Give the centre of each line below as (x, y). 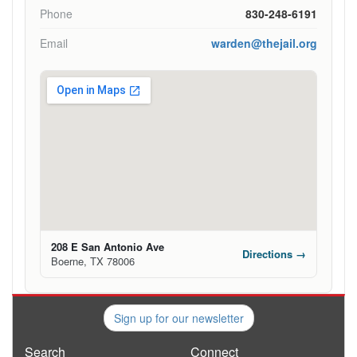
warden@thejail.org (264, 43)
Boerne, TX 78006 (93, 261)
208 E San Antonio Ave (108, 247)
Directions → (274, 254)
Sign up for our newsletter (178, 318)
